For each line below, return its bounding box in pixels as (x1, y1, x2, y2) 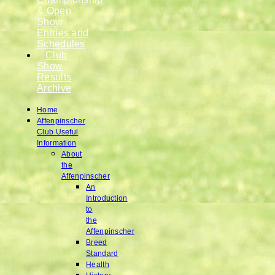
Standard (86, 249, 118, 258)
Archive (37, 83, 72, 94)
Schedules (37, 39, 85, 50)
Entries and (37, 28, 89, 39)
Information (37, 139, 77, 148)
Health (86, 260, 109, 269)
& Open (37, 6, 71, 17)
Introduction (86, 194, 128, 203)
